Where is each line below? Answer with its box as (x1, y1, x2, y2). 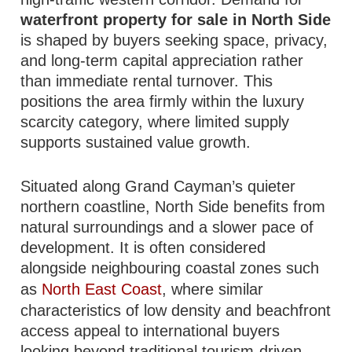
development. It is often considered (20, 239, 266, 256)
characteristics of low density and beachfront (20, 302, 332, 319)
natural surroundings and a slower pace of (20, 218, 314, 236)
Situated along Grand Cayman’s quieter (20, 178, 296, 195)
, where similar (162, 280, 264, 298)
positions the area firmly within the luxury (20, 93, 305, 110)
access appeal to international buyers (20, 322, 280, 339)
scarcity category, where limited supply (20, 113, 290, 130)
